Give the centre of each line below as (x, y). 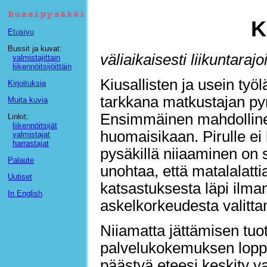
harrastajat (31, 143)
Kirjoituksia (27, 83)
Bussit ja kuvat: (35, 49)
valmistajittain (36, 58)
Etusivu (21, 32)
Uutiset (20, 177)
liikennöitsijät (35, 125)
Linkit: (18, 117)
